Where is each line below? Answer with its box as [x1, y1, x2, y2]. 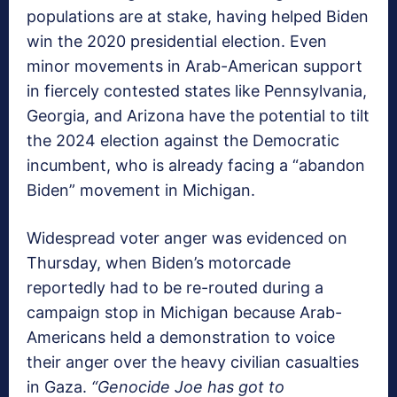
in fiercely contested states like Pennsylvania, [27, 81, 367, 100]
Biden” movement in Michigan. [27, 180, 255, 199]
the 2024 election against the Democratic [27, 130, 339, 150]
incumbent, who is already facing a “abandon [27, 155, 365, 175]
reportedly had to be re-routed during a [27, 277, 323, 297]
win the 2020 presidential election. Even [27, 31, 327, 51]
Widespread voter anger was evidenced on [27, 228, 347, 247]
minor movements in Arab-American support [27, 56, 362, 75]
